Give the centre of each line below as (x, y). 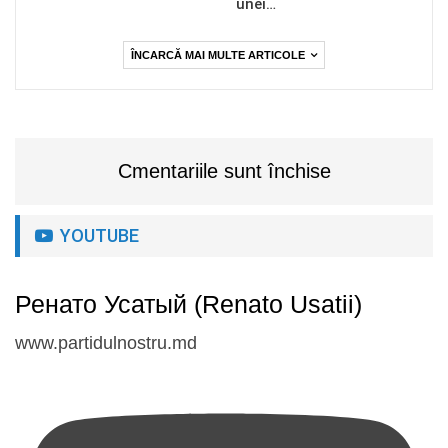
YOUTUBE (97, 235)
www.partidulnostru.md (106, 343)
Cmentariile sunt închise (224, 170)
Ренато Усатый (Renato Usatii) (188, 304)
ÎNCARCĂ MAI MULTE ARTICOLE (219, 54)
